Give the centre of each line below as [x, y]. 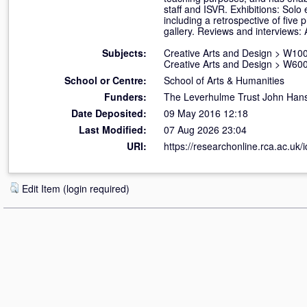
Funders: [125, 97]
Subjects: [124, 53]
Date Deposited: [109, 113]
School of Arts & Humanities [224, 80]
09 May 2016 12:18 [206, 113]
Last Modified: [113, 130]
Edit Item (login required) [76, 188]
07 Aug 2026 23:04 [205, 130]
